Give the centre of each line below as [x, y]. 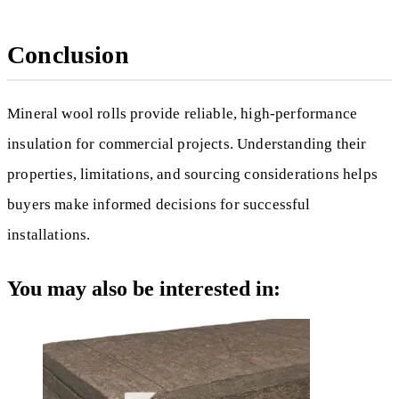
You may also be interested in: [144, 289]
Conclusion [68, 54]
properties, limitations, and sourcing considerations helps [192, 174]
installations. [49, 234]
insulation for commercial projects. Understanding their [187, 143]
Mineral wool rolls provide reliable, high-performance [183, 113]
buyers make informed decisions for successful [159, 204]
